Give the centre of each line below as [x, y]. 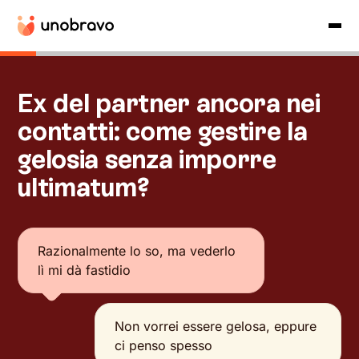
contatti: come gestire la [163, 131]
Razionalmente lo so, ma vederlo [137, 251]
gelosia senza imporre [147, 159]
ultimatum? [84, 188]
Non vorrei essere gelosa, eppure [216, 326]
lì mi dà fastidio [85, 270]
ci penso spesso [164, 345]
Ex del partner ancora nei [169, 103]
